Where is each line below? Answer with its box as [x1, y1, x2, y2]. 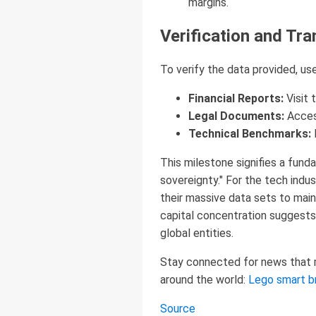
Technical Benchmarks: [188, 126, 311, 140]
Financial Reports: [188, 91, 284, 105]
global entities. [160, 226, 233, 240]
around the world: [160, 272, 248, 286]
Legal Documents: [188, 109, 284, 123]
